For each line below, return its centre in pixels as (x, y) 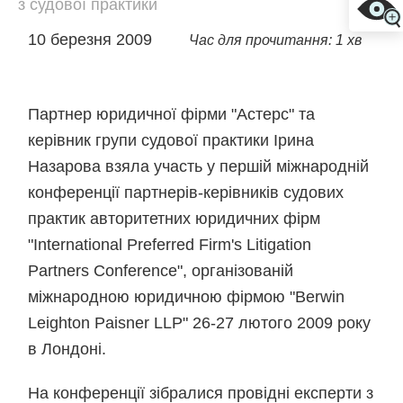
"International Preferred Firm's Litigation (170, 245)
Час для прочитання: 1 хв (276, 40)
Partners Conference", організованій (161, 271)
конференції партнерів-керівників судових (186, 193)
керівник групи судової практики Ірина (171, 140)
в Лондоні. (67, 349)
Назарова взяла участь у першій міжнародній (199, 166)
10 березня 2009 (93, 40)
